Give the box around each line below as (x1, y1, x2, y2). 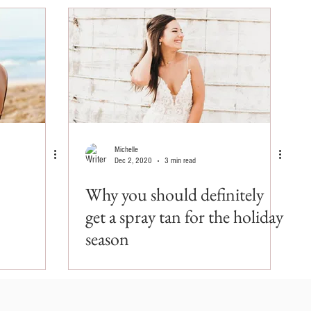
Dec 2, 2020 (115, 156, 152, 165)
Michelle (115, 145, 138, 154)
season (85, 227, 129, 251)
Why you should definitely (85, 183, 264, 206)
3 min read (165, 156, 196, 165)
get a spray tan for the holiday (85, 205, 283, 228)
